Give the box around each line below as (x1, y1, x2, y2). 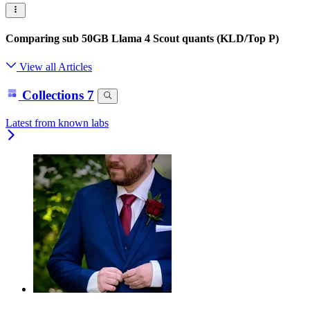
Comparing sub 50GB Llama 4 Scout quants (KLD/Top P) (6, 33, 279, 45)
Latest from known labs (6, 116, 109, 129)
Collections (21, 87, 84, 102)
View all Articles (17, 61, 92, 73)
